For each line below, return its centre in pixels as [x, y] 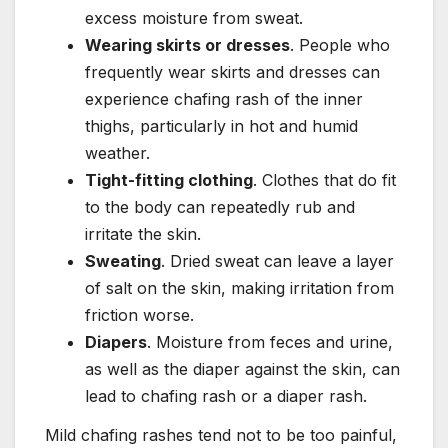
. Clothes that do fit [324, 179]
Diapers [116, 341]
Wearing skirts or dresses [187, 44]
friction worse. [139, 314]
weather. [117, 152]
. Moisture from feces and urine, [270, 341]
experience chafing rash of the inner [224, 98]
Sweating [123, 260]
